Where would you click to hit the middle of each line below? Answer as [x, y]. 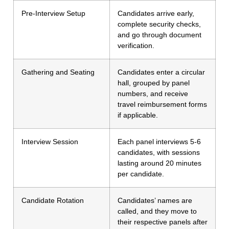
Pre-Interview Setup [53, 14]
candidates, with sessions [159, 153]
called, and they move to [157, 211]
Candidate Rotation [53, 201]
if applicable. [138, 115]
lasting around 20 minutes [159, 163]
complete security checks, [159, 24]
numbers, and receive [153, 94]
